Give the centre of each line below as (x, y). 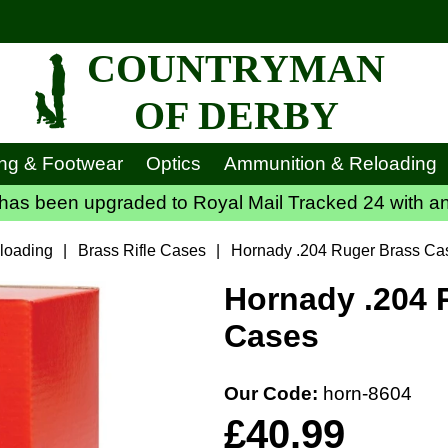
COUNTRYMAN (236, 68)
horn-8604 (367, 393)
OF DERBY (236, 115)
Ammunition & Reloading (330, 163)
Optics (173, 163)
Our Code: (273, 393)
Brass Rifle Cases (142, 250)
